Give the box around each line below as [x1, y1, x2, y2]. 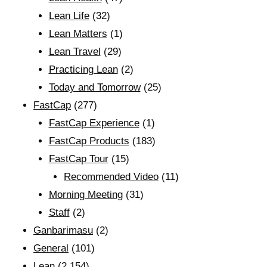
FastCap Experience [48, 117, 139, 129]
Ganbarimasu [33, 225, 93, 236]
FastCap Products [48, 135, 129, 147]
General [33, 243, 69, 254]
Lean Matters [48, 28, 107, 39]
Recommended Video [64, 171, 159, 182]
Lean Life [48, 10, 89, 21]
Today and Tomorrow [48, 82, 141, 93]
